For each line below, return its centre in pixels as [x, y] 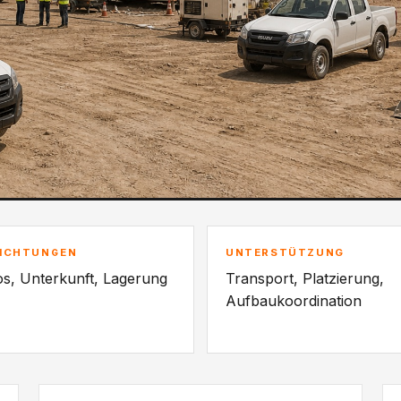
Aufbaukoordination [294, 301]
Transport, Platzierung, [305, 279]
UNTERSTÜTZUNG [285, 253]
